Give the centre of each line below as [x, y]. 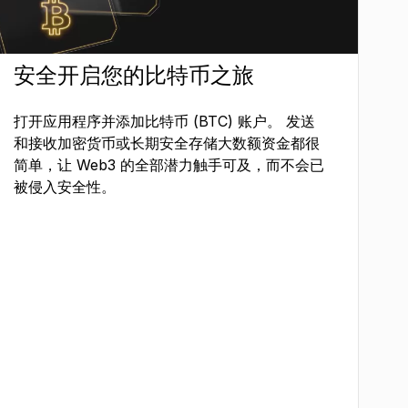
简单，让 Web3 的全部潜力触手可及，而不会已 [169, 164]
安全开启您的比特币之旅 [134, 75]
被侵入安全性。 [65, 186]
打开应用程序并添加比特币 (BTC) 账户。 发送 [165, 121]
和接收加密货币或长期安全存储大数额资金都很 [167, 143]
